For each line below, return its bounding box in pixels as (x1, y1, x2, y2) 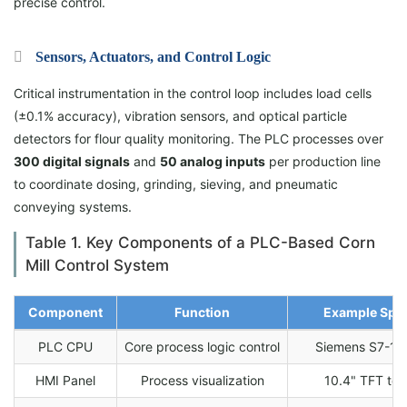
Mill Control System (25, 256, 169, 275)
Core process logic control (124, 339, 280, 355)
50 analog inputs (160, 154, 265, 170)
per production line (265, 154, 381, 170)
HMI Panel (35, 372, 95, 389)
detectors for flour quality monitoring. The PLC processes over (14, 131, 383, 147)
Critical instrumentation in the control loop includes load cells (14, 85, 372, 102)
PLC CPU (38, 339, 93, 355)
